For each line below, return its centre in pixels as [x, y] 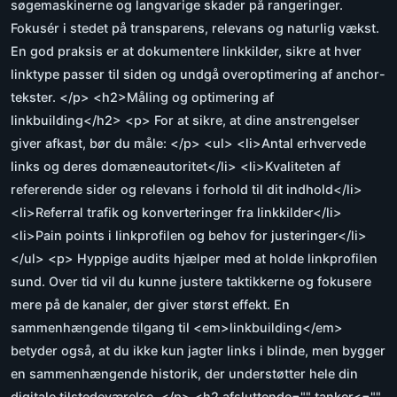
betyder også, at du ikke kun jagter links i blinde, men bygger [198, 351]
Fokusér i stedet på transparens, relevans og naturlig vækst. [195, 28]
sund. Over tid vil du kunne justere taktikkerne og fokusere [191, 282]
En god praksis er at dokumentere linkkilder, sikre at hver [186, 51]
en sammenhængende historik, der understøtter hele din [184, 374]
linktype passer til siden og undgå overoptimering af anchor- [198, 74]
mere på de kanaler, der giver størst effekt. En [150, 305]
